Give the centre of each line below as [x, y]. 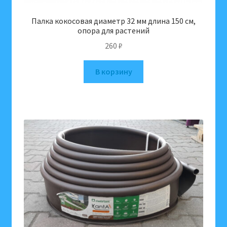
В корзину [113, 72]
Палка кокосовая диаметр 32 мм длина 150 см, [113, 21]
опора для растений [113, 30]
